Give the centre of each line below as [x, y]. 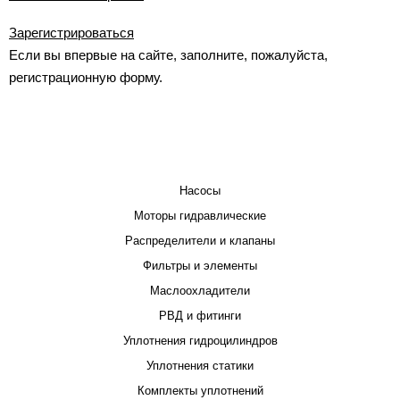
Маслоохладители [200, 290]
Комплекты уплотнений [200, 390]
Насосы [200, 190]
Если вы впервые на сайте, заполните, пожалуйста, [168, 55]
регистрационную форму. [86, 78]
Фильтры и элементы [200, 265]
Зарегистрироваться [71, 33]
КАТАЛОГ [200, 154]
